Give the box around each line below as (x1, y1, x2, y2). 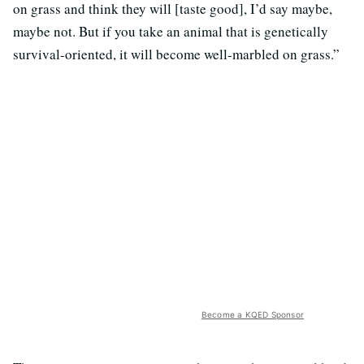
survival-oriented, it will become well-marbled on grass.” (13, 44, 340, 63)
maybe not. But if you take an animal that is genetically (13, 21, 328, 41)
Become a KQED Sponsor (201, 309, 304, 319)
